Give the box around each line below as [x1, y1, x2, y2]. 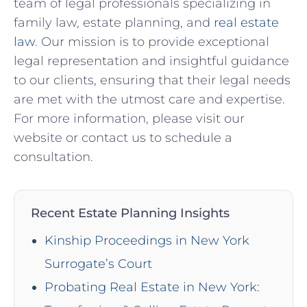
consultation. [14, 149, 93, 164]
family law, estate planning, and [14, 14, 214, 30]
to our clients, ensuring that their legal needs [14, 72, 291, 88]
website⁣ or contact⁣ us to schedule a [14, 130, 232, 145]
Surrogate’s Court [45, 256, 152, 271]
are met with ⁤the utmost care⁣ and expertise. [14, 91, 285, 107]
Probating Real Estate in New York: [45, 279, 260, 295]
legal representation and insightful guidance [14, 53, 289, 69]
